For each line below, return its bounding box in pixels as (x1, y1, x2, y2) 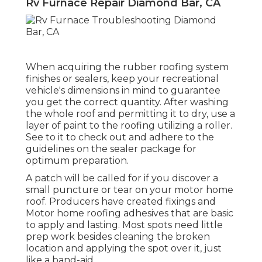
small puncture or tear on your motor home (26, 184, 233, 196)
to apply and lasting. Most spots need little (26, 219, 223, 231)
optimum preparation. (26, 155, 129, 167)
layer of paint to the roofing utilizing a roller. (26, 120, 232, 132)
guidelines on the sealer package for (26, 143, 196, 155)
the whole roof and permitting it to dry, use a (26, 108, 235, 120)
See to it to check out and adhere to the (26, 132, 214, 143)
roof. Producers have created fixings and (26, 196, 216, 208)
